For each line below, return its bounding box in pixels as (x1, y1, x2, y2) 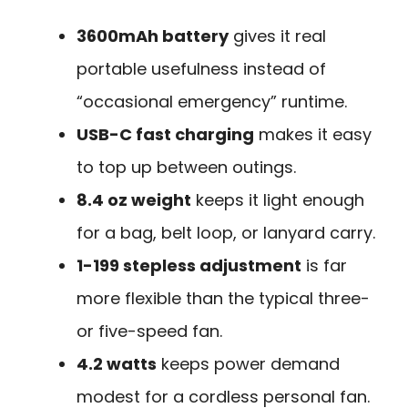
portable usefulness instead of (76, 57, 326, 81)
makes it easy (254, 123, 372, 147)
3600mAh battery (76, 25, 229, 48)
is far (301, 254, 347, 278)
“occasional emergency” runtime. (76, 90, 347, 114)
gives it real (229, 25, 326, 48)
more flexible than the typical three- (76, 287, 370, 311)
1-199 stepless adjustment (76, 254, 301, 278)
